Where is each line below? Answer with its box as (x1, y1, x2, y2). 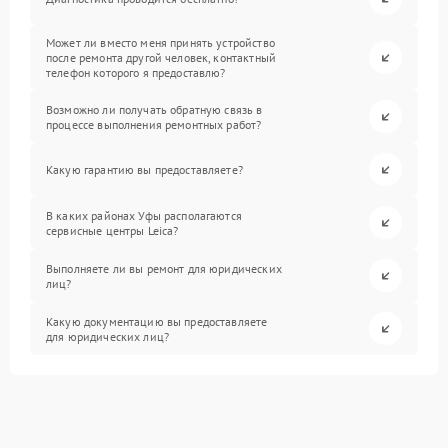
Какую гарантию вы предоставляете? (46, 162, 243, 177)
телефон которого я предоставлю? (46, 65, 226, 80)
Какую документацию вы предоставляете (46, 313, 268, 329)
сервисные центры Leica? (46, 222, 179, 238)
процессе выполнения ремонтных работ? (46, 116, 262, 132)
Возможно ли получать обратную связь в (46, 101, 263, 117)
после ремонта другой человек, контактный (46, 50, 276, 65)
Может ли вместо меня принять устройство (46, 35, 275, 50)
